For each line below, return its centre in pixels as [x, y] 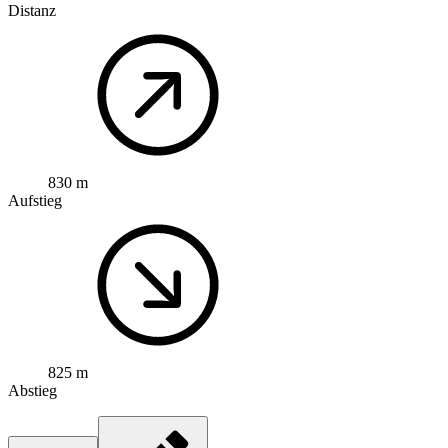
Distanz [32, 11]
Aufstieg [35, 201]
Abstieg [32, 391]
